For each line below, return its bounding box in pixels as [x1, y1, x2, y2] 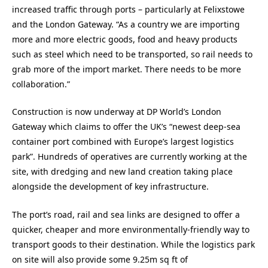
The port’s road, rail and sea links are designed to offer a [12, 208, 240, 220]
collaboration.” [12, 78, 70, 90]
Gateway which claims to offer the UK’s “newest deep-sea [12, 121, 240, 133]
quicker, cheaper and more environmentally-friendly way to [12, 223, 249, 235]
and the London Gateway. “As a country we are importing [12, 18, 240, 30]
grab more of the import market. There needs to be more [12, 63, 241, 75]
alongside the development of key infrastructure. [12, 181, 209, 193]
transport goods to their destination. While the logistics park [12, 238, 255, 250]
